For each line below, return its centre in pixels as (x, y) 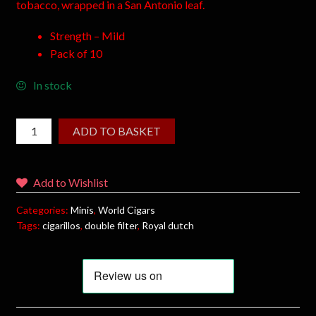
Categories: (43, 209)
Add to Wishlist (70, 182)
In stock (52, 85)
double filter (111, 225)
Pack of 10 (76, 54)
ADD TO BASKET (117, 130)
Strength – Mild (87, 36)
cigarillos (61, 225)
